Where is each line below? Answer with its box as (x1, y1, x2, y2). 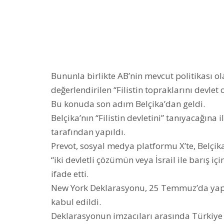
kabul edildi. (51, 196, 101, 208)
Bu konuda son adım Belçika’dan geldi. (51, 98, 205, 110)
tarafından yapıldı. (51, 126, 125, 138)
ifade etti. (51, 168, 88, 180)
